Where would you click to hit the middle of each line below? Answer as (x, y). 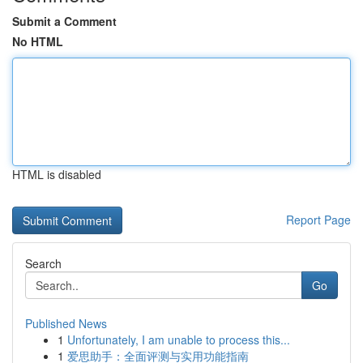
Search (43, 263)
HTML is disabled (57, 174)
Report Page (318, 220)
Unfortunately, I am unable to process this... (179, 340)
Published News (66, 323)
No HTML (38, 41)
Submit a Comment (64, 21)
